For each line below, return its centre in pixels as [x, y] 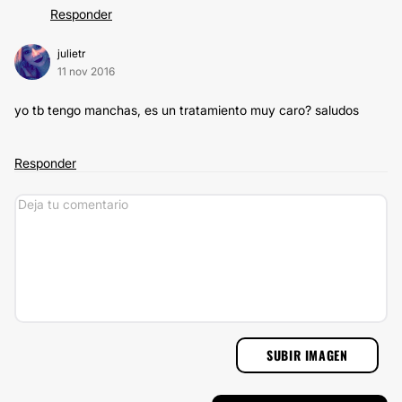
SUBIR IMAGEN [307, 355]
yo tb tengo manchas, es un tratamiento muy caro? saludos [187, 110]
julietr [71, 53]
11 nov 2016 [86, 71]
